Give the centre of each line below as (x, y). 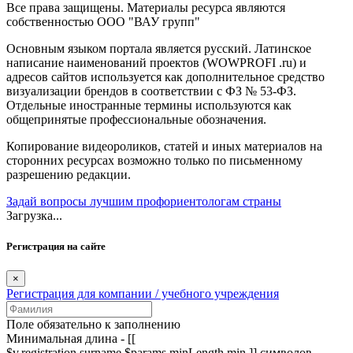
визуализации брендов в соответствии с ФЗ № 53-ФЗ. (151, 91)
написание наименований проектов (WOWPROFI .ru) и (156, 62)
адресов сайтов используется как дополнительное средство (165, 76)
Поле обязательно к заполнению (93, 325)
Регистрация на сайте (56, 247)
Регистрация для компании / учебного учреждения (143, 294)
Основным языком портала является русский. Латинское (159, 48)
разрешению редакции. (69, 174)
